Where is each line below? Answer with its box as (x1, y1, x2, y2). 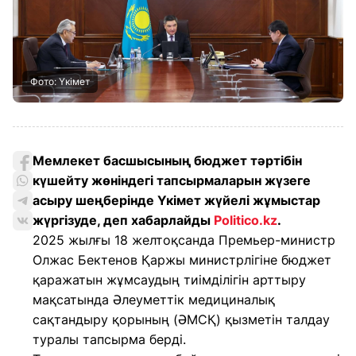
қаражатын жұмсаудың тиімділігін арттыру (33, 272, 306, 288)
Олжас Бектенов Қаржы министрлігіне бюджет (33, 252, 331, 268)
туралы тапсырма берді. (33, 331, 186, 347)
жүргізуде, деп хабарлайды (33, 212, 214, 228)
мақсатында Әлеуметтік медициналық (33, 292, 275, 308)
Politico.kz (214, 212, 277, 228)
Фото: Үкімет (30, 75, 90, 87)
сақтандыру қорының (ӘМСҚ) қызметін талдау (33, 311, 330, 327)
